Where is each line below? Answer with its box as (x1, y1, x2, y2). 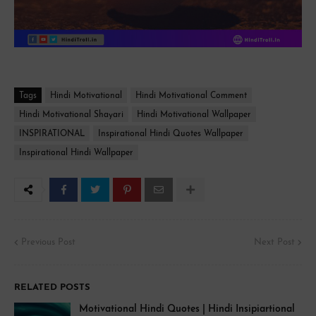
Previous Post (21, 238, 75, 248)
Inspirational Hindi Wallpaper (19, 149, 133, 158)
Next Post (254, 238, 295, 248)
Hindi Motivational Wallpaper (137, 111, 251, 120)
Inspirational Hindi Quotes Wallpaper (98, 130, 243, 139)
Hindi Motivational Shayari (19, 111, 123, 120)
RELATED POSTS (14, 283, 90, 293)
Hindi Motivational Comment (135, 92, 247, 101)
